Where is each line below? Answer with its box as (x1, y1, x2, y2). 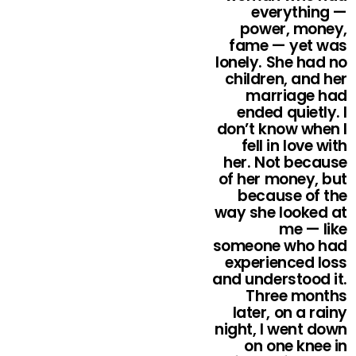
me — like (279, 219, 347, 241)
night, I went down (215, 319, 347, 341)
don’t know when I (216, 118, 347, 141)
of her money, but (218, 168, 347, 191)
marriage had (246, 85, 347, 107)
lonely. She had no (215, 52, 347, 74)
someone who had (212, 235, 347, 257)
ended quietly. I (237, 102, 347, 124)
